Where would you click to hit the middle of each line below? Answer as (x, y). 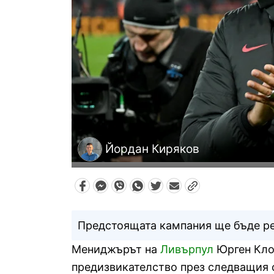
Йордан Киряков (152, 149)
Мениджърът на (116, 249)
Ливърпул (187, 249)
